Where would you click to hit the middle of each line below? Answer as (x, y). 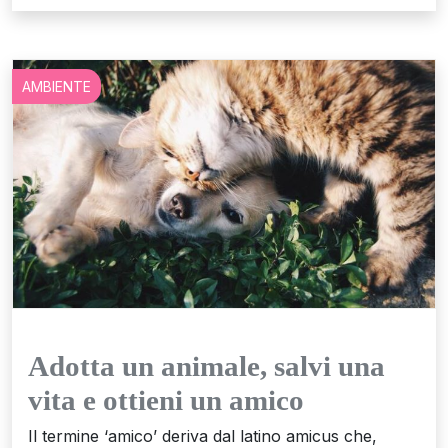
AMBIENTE (56, 86)
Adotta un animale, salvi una (206, 366)
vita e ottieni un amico (166, 400)
